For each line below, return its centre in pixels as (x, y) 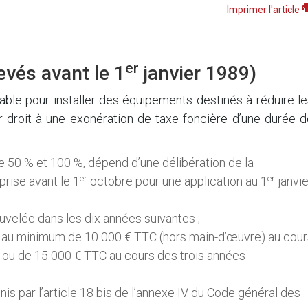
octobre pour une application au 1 (177, 181)
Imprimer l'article (264, 10)
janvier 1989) (198, 74)
